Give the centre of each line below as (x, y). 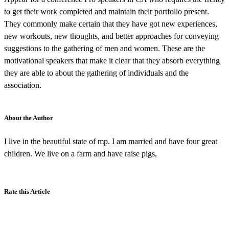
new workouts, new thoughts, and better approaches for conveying (111, 36)
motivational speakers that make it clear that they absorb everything (112, 60)
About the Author (29, 118)
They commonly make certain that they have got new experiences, (111, 24)
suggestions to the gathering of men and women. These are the (105, 48)
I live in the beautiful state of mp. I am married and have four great (111, 141)
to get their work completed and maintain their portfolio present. (107, 11)
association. (23, 85)
